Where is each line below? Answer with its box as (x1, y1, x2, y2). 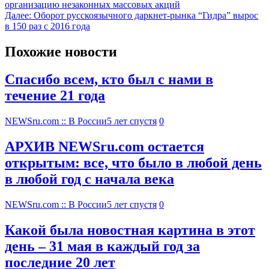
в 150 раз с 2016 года (5, 20, 90, 31)
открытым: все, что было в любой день (5, 155, 262, 171)
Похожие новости (5, 43, 117, 59)
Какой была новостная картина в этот (5, 222, 255, 238)
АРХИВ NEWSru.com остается (5, 139, 204, 155)
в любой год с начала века (5, 171, 174, 187)
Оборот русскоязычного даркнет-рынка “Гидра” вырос (34, 10, 258, 20)
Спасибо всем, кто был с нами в (5, 71, 213, 88)
